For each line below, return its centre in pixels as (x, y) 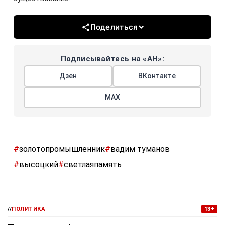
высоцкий (39, 165)
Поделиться (114, 27)
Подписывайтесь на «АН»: (113, 59)
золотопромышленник (62, 149)
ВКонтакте (157, 76)
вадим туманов (140, 149)
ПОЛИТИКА (29, 209)
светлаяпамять (93, 165)
